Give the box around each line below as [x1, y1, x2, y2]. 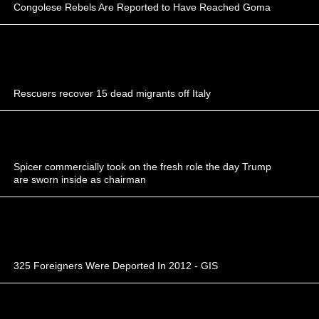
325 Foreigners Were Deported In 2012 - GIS [14, 260, 219, 271]
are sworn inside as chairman [14, 174, 147, 185]
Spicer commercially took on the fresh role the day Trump [14, 161, 272, 172]
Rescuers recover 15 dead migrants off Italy [14, 88, 211, 99]
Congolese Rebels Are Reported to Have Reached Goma [14, 1, 271, 13]
